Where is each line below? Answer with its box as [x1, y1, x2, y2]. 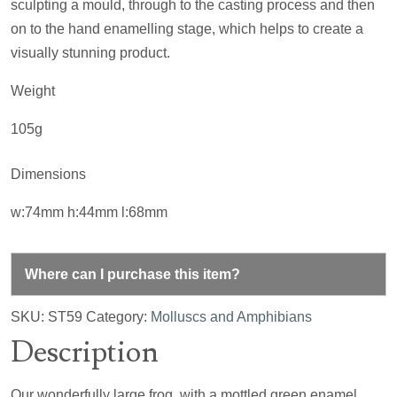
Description [11, 332, 159, 371]
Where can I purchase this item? [25, 266, 240, 282]
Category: [86, 308, 151, 324]
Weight [11, 82, 55, 98]
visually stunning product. [11, 44, 170, 60]
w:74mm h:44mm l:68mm [11, 204, 167, 220]
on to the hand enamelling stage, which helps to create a [11, 20, 363, 36]
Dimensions [11, 166, 86, 182]
